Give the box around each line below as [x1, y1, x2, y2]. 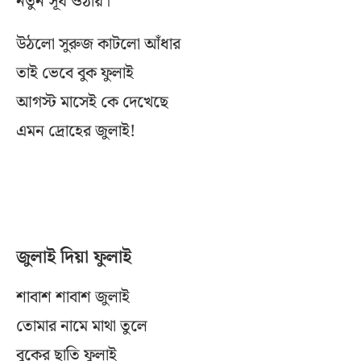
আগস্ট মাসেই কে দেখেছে [16, 89, 168, 116]
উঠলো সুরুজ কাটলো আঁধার [16, 31, 180, 58]
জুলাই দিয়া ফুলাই [16, 243, 131, 272]
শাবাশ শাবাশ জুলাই [16, 284, 130, 311]
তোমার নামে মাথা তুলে [16, 313, 147, 340]
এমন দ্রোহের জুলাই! [16, 118, 135, 145]
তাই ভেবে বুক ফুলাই [16, 60, 134, 87]
